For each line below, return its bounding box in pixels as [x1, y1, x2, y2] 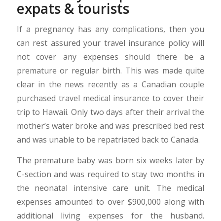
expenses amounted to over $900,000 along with [16, 196, 205, 207]
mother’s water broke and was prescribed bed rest [16, 120, 205, 132]
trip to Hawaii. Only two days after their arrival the [16, 107, 205, 118]
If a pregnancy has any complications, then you [16, 24, 205, 35]
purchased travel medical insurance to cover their [16, 93, 205, 104]
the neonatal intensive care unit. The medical [16, 182, 205, 193]
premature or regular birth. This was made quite [16, 65, 205, 76]
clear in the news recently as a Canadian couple [16, 79, 205, 90]
